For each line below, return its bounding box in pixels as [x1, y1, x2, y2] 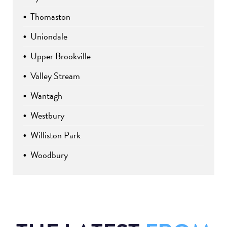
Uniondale [30, 29, 67, 44]
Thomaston [30, 10, 70, 24]
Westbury [30, 108, 64, 123]
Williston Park [30, 128, 81, 142]
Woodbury [30, 148, 68, 162]
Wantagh [30, 89, 62, 103]
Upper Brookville [30, 49, 91, 63]
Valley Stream [30, 69, 80, 83]
